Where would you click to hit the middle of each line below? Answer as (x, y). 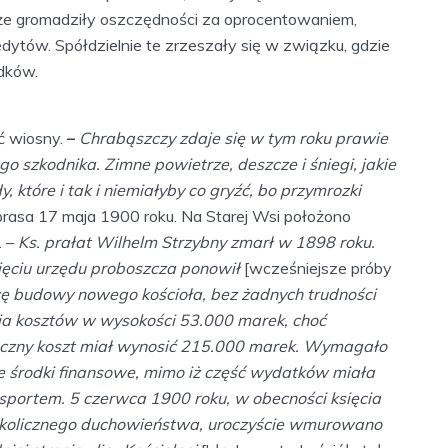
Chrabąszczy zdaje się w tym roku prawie (233, 138)
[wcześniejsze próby (318, 268)
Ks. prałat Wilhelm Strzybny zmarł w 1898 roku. (196, 242)
